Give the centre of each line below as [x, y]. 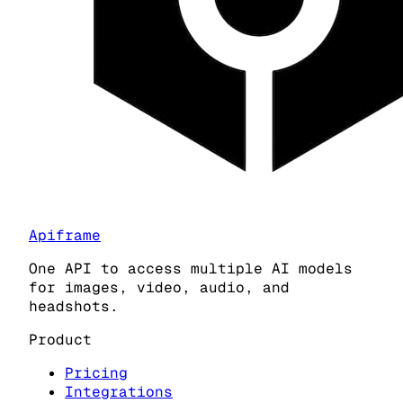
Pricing [96, 372]
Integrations [119, 391]
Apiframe [65, 235]
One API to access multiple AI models [191, 268]
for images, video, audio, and [159, 287]
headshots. [74, 306]
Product [60, 339]
